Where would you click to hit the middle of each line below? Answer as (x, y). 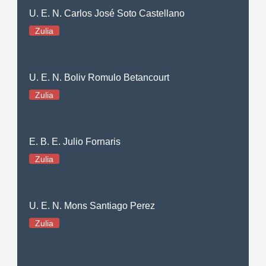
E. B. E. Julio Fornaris (75, 141)
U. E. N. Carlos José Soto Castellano (107, 13)
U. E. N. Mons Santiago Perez (92, 205)
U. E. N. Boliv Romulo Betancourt (99, 77)
